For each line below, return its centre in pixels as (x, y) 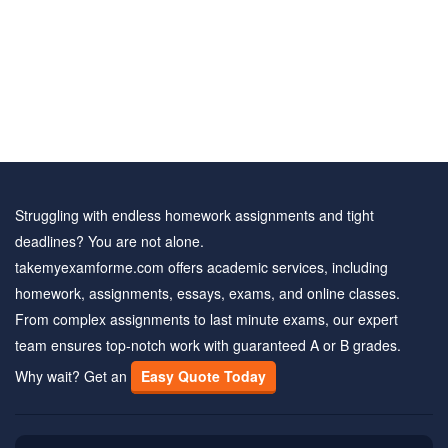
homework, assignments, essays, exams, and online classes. (207, 293)
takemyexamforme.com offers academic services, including (201, 267)
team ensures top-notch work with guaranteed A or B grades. (208, 345)
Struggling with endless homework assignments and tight (194, 215)
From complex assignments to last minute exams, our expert (206, 319)
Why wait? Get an (73, 376)
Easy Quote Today (203, 376)
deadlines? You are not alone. (109, 241)
